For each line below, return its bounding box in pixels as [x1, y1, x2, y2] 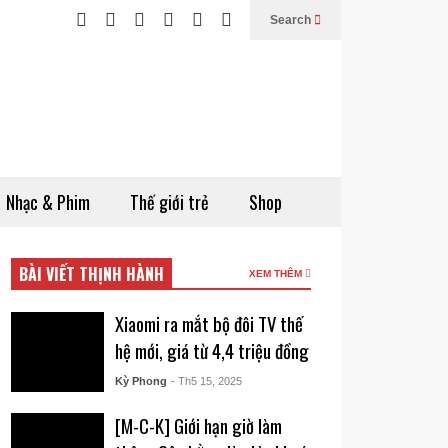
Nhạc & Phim [6, 189, 90, 215]
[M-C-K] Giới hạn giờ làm [114, 411, 282, 439]
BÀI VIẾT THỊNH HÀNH [19, 262, 165, 286]
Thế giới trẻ [130, 189, 209, 215]
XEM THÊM [249, 268, 305, 279]
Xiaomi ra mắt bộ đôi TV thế [114, 310, 303, 337]
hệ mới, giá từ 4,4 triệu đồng [114, 337, 309, 364]
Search [270, 13, 314, 27]
